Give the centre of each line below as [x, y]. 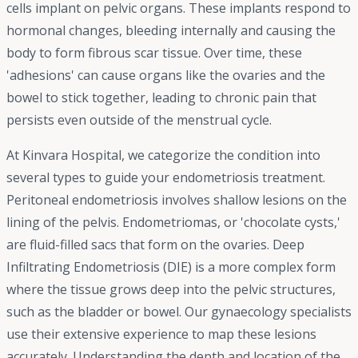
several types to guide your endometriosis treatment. [166, 178]
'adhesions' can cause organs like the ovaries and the [166, 76]
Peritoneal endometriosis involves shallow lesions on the [177, 200]
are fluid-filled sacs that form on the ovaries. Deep [155, 245]
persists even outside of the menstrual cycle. [139, 120]
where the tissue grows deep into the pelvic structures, [171, 290]
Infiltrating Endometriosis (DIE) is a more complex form [171, 267]
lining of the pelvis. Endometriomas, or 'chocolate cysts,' [173, 223]
